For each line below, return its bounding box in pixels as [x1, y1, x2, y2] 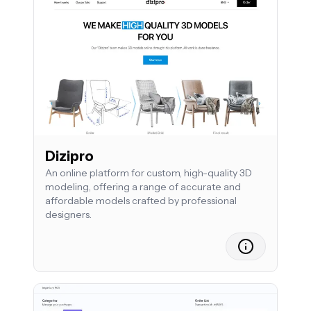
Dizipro [45, 148, 94, 165]
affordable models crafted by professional [45, 194, 237, 208]
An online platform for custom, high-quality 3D [45, 167, 252, 180]
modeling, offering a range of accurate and [45, 180, 241, 194]
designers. [45, 208, 92, 221]
